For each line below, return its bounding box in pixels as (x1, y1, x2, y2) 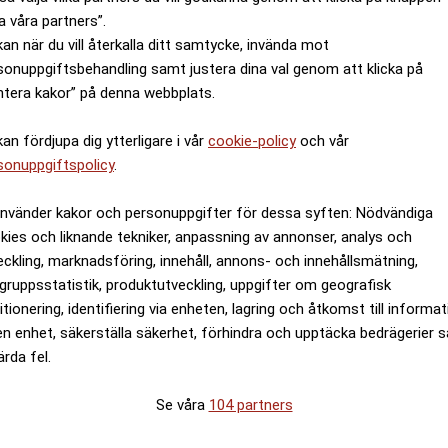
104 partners (208, 396, 293, 414)
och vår (296, 132, 349, 150)
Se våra (155, 396, 209, 414)
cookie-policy (208, 132, 296, 150)
